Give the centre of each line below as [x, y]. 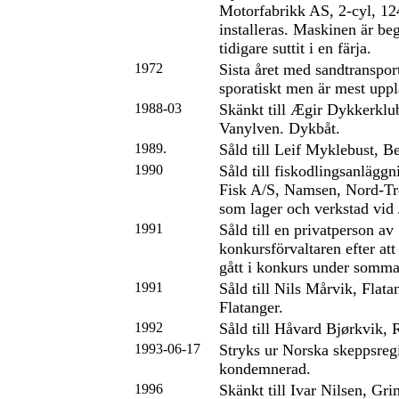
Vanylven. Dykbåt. [280, 128]
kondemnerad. [265, 369]
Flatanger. [251, 307]
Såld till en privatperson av [306, 230]
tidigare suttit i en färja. [295, 48]
